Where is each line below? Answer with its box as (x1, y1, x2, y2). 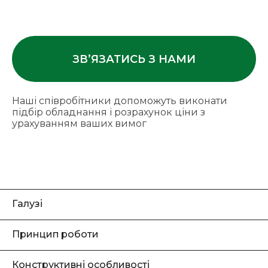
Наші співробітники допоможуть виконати (12, 95, 227, 106)
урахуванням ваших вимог (12, 118, 147, 129)
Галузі (12, 198, 42, 209)
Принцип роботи (12, 229, 99, 240)
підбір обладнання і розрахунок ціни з (12, 106, 205, 118)
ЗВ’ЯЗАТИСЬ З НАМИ (72, 52, 196, 66)
